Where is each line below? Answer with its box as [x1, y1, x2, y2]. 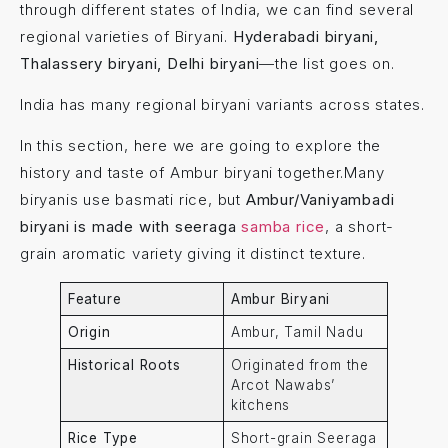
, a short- [325, 217, 395, 237]
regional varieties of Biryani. [20, 26, 233, 46]
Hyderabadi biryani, [232, 26, 380, 46]
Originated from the [230, 357, 369, 374]
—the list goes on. [259, 53, 395, 73]
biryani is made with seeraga [20, 217, 242, 237]
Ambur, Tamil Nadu [230, 324, 364, 341]
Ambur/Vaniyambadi [245, 190, 395, 210]
